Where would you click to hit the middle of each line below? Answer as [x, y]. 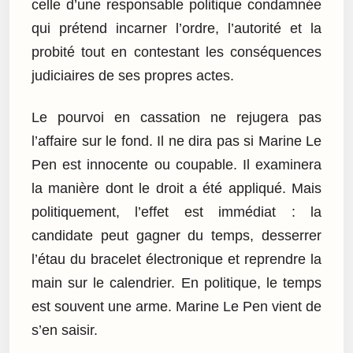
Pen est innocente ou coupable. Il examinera [176, 164]
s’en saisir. [65, 330]
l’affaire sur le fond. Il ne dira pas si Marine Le [176, 141]
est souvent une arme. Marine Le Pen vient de [176, 306]
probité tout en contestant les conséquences [176, 52]
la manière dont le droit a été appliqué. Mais [176, 188]
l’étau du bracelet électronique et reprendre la [176, 259]
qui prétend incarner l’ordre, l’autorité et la [176, 29]
